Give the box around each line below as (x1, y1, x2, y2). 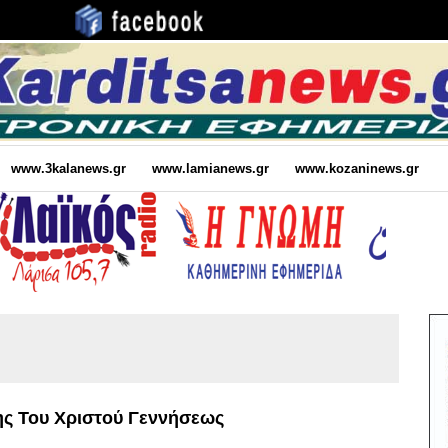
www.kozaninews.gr (294, 160, 419, 176)
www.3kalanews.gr (10, 160, 126, 176)
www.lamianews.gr (151, 160, 269, 176)
